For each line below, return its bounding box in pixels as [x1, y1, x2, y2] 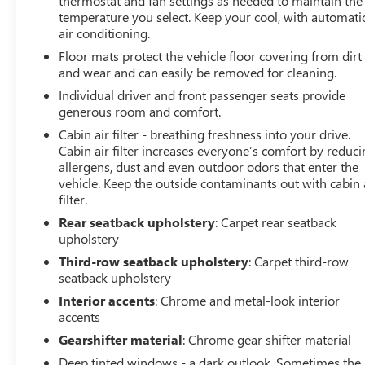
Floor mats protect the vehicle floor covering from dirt [59, 46, 363, 64]
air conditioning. [59, 24, 151, 42]
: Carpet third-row [248, 252, 350, 270]
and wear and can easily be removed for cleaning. [59, 63, 337, 81]
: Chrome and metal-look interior [155, 291, 341, 309]
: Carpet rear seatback [215, 213, 337, 231]
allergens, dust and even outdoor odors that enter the [59, 157, 359, 175]
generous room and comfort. [59, 102, 222, 120]
